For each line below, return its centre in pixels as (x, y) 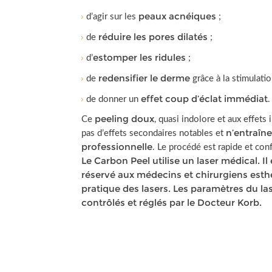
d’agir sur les (113, 17)
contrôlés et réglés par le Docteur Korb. (172, 202)
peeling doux (125, 119)
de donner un (114, 99)
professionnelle (117, 147)
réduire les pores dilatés (153, 37)
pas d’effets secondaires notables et (154, 133)
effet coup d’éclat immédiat (205, 99)
